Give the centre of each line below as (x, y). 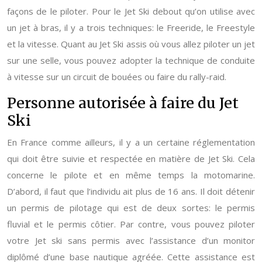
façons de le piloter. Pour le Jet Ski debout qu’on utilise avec (131, 11)
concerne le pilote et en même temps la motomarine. (131, 175)
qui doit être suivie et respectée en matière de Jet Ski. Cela (131, 158)
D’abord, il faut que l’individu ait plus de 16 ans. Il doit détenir (131, 191)
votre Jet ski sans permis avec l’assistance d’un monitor (131, 240)
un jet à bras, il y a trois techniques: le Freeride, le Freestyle (131, 27)
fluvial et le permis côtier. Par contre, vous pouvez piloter (131, 224)
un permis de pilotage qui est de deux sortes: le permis (131, 208)
